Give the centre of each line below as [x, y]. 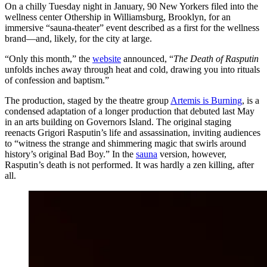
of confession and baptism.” [57, 80]
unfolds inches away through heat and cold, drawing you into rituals [132, 69]
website [107, 58]
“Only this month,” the [49, 58]
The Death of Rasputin [216, 58]
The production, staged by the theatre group [88, 100]
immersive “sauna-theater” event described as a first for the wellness [132, 27]
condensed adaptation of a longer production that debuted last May [130, 111]
